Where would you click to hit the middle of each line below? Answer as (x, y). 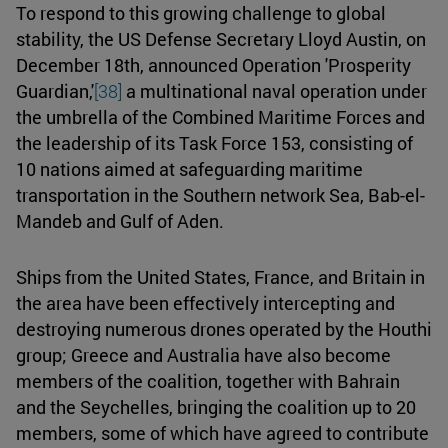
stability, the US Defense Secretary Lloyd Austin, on (221, 38)
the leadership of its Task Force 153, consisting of (214, 142)
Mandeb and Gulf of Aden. (120, 220)
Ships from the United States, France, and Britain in (220, 276)
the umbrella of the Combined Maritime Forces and (220, 116)
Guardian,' (55, 90)
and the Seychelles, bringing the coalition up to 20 (216, 406)
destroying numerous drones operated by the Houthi (224, 328)
